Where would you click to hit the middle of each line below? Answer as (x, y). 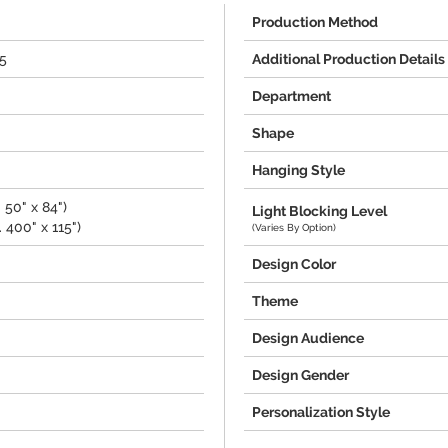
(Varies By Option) (294, 227)
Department (291, 96)
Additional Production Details (348, 59)
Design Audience (308, 338)
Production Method (315, 22)
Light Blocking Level (319, 210)
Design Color (294, 264)
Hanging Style (298, 170)
